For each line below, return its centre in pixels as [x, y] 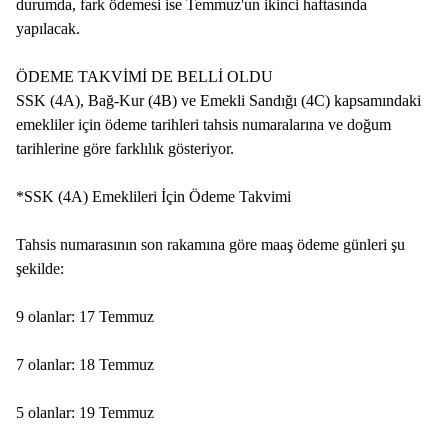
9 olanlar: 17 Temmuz [85, 316]
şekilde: [40, 268]
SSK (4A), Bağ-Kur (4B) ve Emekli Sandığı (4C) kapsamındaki [218, 100]
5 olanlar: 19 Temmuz [85, 412]
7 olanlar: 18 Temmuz [85, 364]
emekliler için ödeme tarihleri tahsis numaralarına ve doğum [203, 124]
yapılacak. [48, 28]
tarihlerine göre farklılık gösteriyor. [125, 148]
